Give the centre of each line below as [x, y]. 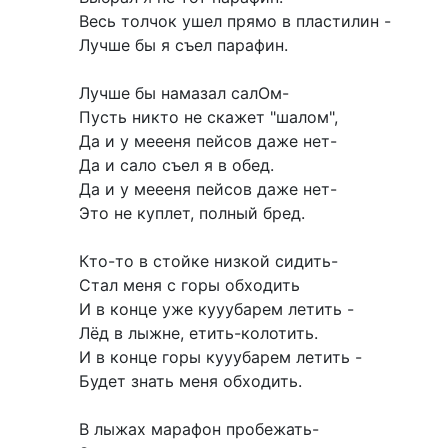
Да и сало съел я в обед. [176, 165]
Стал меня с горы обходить [189, 285]
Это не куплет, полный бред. [192, 213]
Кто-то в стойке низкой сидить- [208, 261]
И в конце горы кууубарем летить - [220, 357]
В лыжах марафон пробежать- [199, 429]
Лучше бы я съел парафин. [183, 45]
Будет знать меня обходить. [190, 381]
